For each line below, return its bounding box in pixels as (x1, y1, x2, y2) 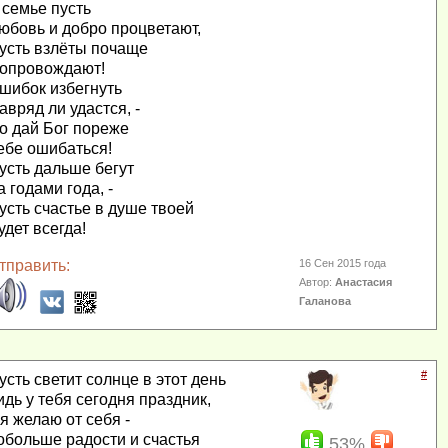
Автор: (299, 276, 336, 288)
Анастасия (335, 276, 393, 288)
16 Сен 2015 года (299, 257, 387, 269)
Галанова (299, 295, 352, 307)
